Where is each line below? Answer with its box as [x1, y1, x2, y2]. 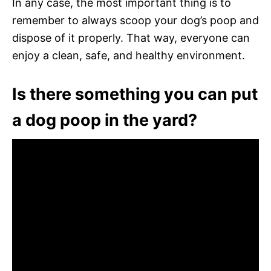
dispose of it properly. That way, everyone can [12, 31, 250, 44]
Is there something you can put [12, 83, 258, 104]
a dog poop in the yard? [12, 109, 197, 130]
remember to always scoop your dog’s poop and [12, 13, 259, 27]
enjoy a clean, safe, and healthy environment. [12, 48, 245, 62]
